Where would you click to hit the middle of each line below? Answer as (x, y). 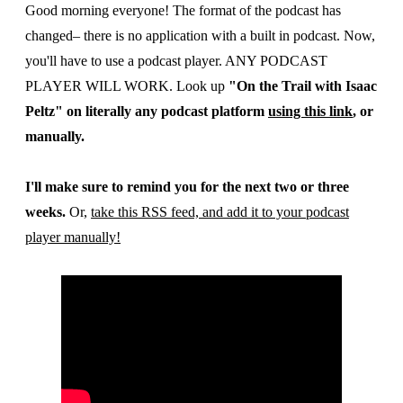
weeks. (47, 212)
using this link (310, 111)
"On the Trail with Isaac (303, 86)
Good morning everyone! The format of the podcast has (183, 10)
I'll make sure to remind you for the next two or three (187, 187)
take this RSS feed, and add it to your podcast (220, 212)
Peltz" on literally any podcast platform (147, 111)
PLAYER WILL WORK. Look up (127, 86)
